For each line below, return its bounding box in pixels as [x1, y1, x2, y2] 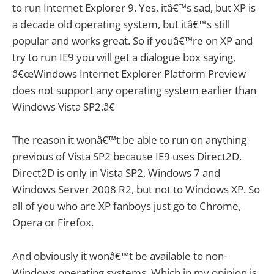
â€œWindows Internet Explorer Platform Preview [12, 67, 246, 81]
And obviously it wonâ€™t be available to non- [12, 248, 227, 263]
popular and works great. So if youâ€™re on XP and [12, 34, 253, 48]
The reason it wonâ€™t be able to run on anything [12, 133, 246, 147]
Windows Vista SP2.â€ [12, 100, 115, 114]
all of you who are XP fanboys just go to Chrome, [12, 199, 241, 213]
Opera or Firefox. [12, 215, 94, 230]
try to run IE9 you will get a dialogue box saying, [12, 50, 235, 65]
